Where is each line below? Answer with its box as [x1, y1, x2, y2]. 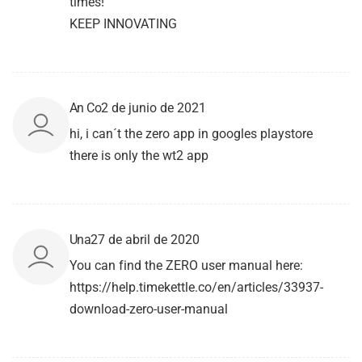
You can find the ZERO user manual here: [69, 257, 303, 273]
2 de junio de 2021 [101, 99, 207, 116]
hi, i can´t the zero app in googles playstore [69, 125, 313, 141]
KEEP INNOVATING [69, 15, 177, 32]
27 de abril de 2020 [90, 231, 200, 247]
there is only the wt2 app [69, 147, 208, 163]
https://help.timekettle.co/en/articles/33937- [69, 279, 323, 295]
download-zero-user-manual [69, 301, 228, 317]
